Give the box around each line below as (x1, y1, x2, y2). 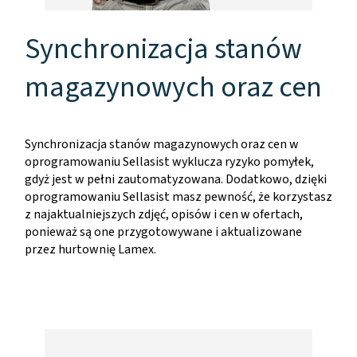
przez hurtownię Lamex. (25, 241, 156, 258)
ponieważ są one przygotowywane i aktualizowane (25, 223, 302, 241)
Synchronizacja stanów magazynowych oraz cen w (25, 135, 299, 153)
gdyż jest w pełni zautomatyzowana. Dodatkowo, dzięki (25, 171, 327, 188)
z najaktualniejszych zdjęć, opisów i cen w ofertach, (25, 206, 303, 223)
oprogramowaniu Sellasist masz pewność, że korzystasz (25, 188, 332, 206)
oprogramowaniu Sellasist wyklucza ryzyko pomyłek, (25, 153, 314, 171)
